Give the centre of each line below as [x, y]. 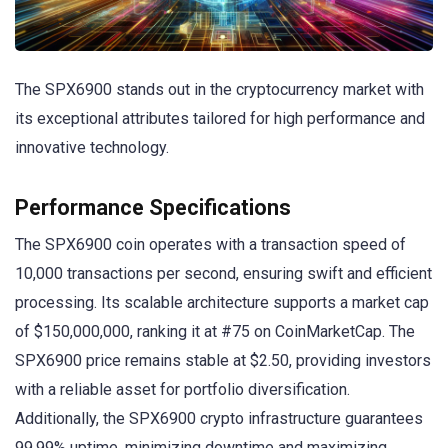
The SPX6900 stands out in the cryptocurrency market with [219, 89]
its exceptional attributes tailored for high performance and [220, 118]
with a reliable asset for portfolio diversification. [182, 389]
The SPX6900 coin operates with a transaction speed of [210, 244]
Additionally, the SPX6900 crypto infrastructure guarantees [219, 418]
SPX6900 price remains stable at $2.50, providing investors [223, 360]
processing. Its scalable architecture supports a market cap [222, 302]
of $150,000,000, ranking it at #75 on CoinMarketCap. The [215, 331]
